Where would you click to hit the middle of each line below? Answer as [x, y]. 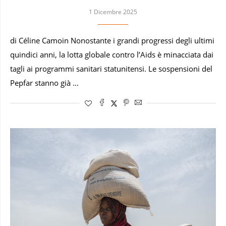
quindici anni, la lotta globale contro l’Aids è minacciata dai [112, 54]
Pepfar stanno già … [44, 83]
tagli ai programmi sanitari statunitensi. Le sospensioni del [111, 69]
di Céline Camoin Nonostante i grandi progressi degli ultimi [112, 40]
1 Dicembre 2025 [113, 12]
